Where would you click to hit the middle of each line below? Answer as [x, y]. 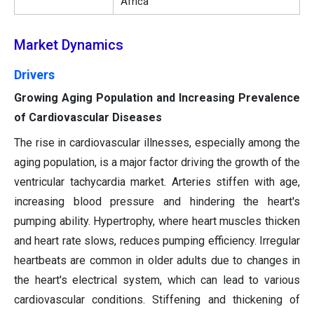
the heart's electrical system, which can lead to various [157, 280]
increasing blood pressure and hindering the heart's [157, 202]
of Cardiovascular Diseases [88, 118]
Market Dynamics [69, 45]
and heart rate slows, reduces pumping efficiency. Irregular [157, 241]
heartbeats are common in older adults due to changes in [157, 261]
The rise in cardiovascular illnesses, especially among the [157, 143]
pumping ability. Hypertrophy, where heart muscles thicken [157, 221]
